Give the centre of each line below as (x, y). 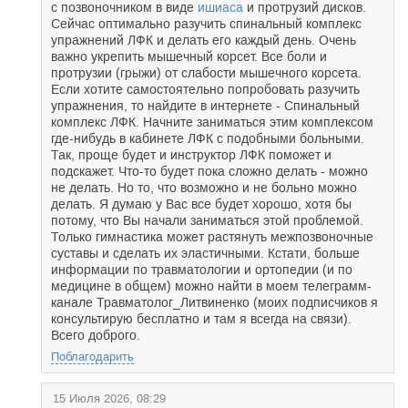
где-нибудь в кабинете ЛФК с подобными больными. (208, 138)
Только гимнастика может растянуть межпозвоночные (212, 237)
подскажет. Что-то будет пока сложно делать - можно (209, 171)
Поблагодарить (92, 357)
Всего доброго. (96, 335)
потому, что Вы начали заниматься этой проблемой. (207, 220)
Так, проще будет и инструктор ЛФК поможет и (191, 155)
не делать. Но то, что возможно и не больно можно (204, 188)
